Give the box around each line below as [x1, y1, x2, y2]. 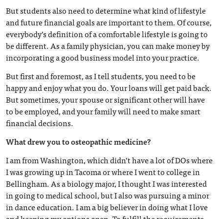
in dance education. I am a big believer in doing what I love [6, 200, 208, 213]
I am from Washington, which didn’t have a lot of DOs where [6, 153, 213, 166]
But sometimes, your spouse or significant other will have [6, 93, 205, 106]
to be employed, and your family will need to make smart [6, 105, 200, 117]
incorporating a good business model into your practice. [6, 51, 199, 64]
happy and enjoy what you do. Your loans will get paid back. [6, 81, 212, 94]
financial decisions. [6, 116, 73, 129]
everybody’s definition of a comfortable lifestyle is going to [6, 27, 208, 40]
